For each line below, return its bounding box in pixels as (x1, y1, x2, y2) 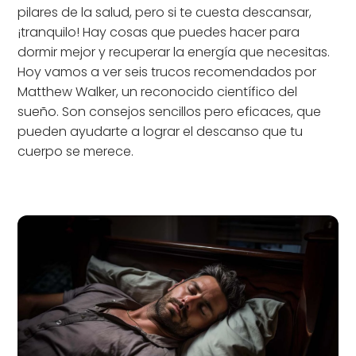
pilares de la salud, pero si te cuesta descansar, (17, 3, 312, 21)
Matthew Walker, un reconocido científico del (17, 83, 298, 101)
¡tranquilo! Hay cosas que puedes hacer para (17, 23, 300, 41)
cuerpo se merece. (17, 142, 134, 161)
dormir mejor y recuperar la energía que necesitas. (17, 43, 331, 61)
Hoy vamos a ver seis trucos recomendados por (17, 63, 317, 81)
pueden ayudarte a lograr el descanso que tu (17, 122, 304, 141)
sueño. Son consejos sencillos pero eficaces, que (17, 103, 322, 121)
